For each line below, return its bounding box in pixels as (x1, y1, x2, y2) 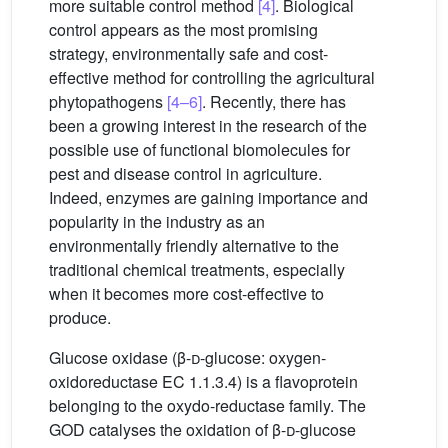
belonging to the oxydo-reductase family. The (49, 394, 366, 418)
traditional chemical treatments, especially (49, 258, 345, 282)
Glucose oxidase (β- (49, 346, 191, 370)
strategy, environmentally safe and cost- (49, 42, 328, 66)
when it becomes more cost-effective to (49, 282, 324, 306)
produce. (49, 306, 111, 330)
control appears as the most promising (49, 18, 318, 42)
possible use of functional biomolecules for (49, 138, 350, 162)
